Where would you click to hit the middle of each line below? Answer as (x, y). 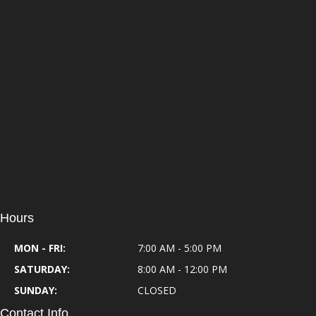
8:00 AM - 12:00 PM (181, 269)
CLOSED (156, 291)
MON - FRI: (40, 248)
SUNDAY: (36, 291)
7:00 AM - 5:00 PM (178, 248)
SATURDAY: (42, 269)
